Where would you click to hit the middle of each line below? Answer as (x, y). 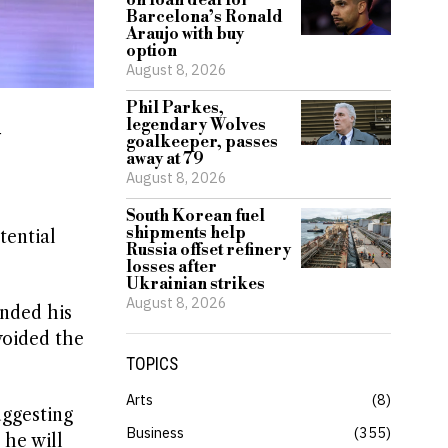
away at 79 (165, 159)
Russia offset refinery (208, 250)
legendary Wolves (196, 125)
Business (155, 432)
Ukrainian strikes (195, 284)
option (151, 51)
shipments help (186, 233)
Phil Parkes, (175, 108)
